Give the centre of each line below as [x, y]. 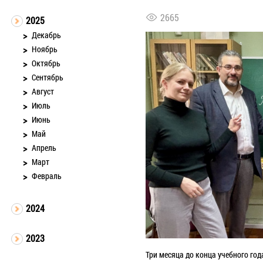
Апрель [44, 148]
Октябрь [46, 63]
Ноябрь [45, 49]
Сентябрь [48, 77]
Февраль [47, 176]
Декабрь [46, 35]
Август [43, 91]
